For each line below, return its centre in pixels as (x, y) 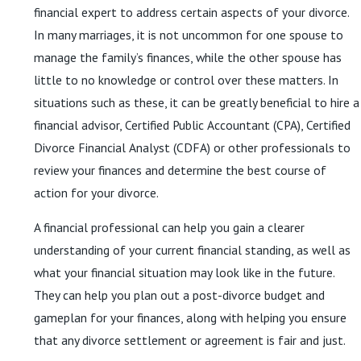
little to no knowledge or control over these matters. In (186, 79)
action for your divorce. (96, 192)
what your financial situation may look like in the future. (184, 273)
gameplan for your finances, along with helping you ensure (190, 318)
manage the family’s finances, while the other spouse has (188, 57)
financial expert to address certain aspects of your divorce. (191, 12)
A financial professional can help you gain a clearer (169, 228)
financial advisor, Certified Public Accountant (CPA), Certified (192, 124)
